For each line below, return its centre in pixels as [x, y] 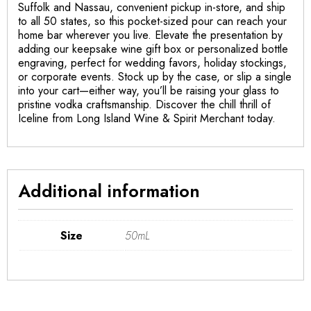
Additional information [109, 191]
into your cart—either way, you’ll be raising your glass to [149, 90]
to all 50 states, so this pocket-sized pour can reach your [152, 21]
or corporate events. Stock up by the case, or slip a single [155, 76]
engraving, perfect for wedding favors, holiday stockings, [152, 62]
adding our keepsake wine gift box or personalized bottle [153, 49]
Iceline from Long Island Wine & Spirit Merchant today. [147, 118]
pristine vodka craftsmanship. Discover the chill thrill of [144, 104]
